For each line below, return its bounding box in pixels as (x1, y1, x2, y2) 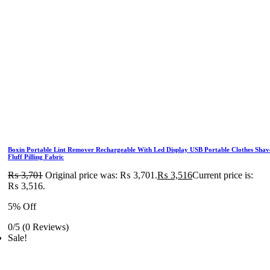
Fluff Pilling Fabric (8, 153, 64, 160)
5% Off (8, 201, 36, 212)
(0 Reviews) (22, 222, 69, 232)
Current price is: (192, 170, 253, 180)
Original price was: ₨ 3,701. (45, 170, 157, 180)
